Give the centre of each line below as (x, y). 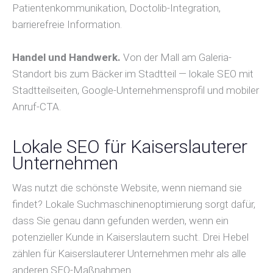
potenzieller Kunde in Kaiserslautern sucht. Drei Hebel (130, 237)
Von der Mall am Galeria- (176, 58)
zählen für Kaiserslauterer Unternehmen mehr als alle (129, 254)
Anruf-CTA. (37, 107)
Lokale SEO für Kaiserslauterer (130, 147)
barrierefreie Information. (67, 24)
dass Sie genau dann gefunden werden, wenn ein (120, 221)
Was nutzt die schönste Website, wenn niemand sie (127, 188)
